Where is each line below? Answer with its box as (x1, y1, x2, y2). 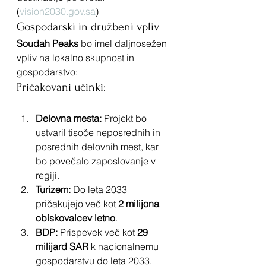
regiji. (36, 169, 59, 181)
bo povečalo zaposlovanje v (36, 154, 158, 167)
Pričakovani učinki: (17, 80, 106, 94)
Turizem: (36, 183, 71, 195)
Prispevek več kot (58, 226, 137, 238)
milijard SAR (36, 240, 88, 252)
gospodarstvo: (17, 65, 78, 78)
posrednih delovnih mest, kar (36, 140, 161, 153)
